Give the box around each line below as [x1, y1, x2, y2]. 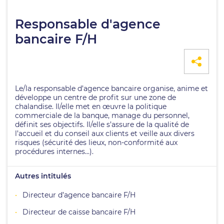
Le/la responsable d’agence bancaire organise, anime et [15, 84, 208, 93]
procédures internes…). [15, 147, 93, 156]
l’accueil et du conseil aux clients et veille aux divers [15, 129, 194, 138]
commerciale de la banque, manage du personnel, [15, 111, 189, 120]
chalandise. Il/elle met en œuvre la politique [15, 102, 166, 111]
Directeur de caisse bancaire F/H [22, 207, 135, 216]
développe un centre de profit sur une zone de [15, 93, 176, 102]
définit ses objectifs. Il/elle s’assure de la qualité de [15, 120, 189, 129]
